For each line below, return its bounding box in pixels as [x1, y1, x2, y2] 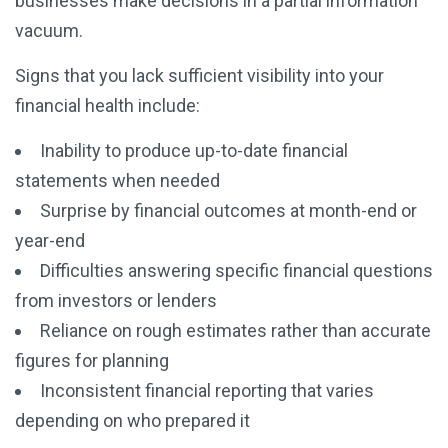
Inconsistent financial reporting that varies [40, 380, 374, 402]
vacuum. [15, 20, 83, 42]
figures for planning [15, 350, 169, 372]
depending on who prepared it [15, 410, 250, 432]
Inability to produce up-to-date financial [40, 140, 348, 162]
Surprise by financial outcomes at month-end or [40, 200, 417, 222]
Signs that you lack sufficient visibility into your [15, 65, 384, 87]
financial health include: [15, 95, 200, 117]
